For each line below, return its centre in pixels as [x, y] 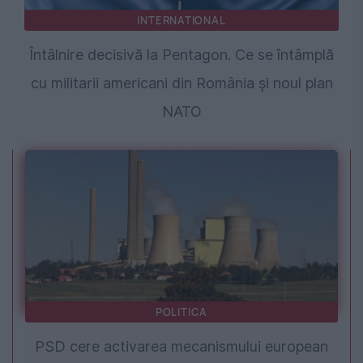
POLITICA [181, 312]
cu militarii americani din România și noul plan [181, 83]
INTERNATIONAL [181, 21]
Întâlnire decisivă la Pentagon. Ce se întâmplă [181, 55]
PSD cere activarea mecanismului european [181, 347]
